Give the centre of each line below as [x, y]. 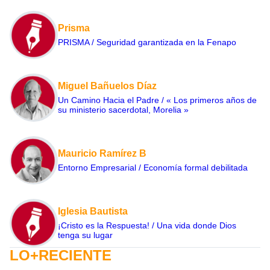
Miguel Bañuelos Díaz [107, 86]
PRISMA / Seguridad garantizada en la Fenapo [147, 42]
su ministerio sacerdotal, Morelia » [123, 109]
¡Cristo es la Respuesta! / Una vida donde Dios [147, 225]
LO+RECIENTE [61, 255]
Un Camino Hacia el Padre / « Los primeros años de [157, 100]
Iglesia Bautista [93, 211]
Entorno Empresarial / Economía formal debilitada [153, 167]
